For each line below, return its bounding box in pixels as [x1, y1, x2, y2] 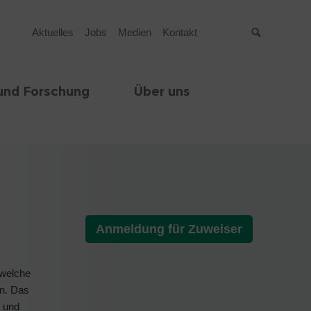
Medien [117, 26, 151, 38]
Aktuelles [31, 26, 74, 38]
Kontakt [162, 26, 197, 38]
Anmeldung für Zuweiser [95, 222, 242, 236]
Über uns [134, 84, 190, 99]
